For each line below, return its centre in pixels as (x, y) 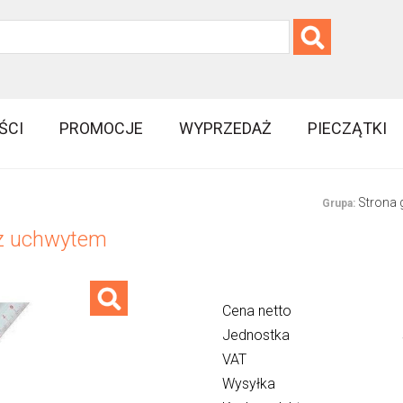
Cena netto (256, 311)
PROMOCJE (102, 128)
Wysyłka (248, 384)
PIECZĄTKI (348, 128)
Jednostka (255, 336)
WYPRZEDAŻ (226, 128)
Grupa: (338, 204)
